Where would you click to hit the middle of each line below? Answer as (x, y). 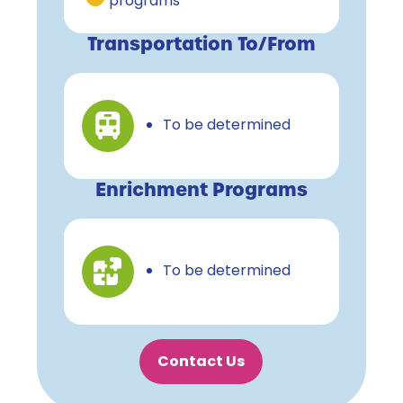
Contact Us (201, 362)
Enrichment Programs (201, 189)
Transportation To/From (201, 44)
